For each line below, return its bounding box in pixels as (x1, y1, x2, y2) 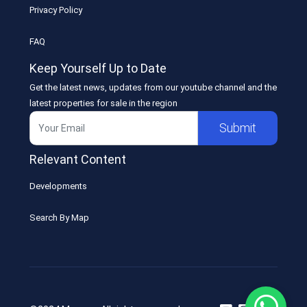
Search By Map (29, 212, 90, 223)
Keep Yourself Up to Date (29, 60, 167, 75)
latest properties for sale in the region (29, 97, 178, 108)
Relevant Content (29, 151, 127, 167)
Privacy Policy (29, 4, 83, 15)
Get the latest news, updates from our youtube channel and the (29, 82, 278, 93)
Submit (219, 121, 256, 136)
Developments (29, 180, 88, 191)
